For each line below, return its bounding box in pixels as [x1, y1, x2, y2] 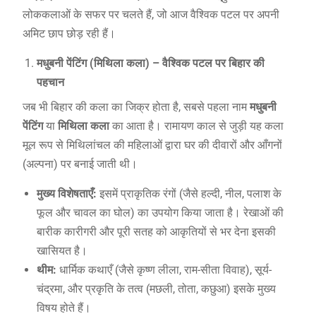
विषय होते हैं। [36, 300, 91, 315]
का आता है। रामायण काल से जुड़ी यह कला [109, 119, 284, 133]
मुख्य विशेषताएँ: [36, 186, 97, 200]
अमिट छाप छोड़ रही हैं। [22, 26, 116, 40]
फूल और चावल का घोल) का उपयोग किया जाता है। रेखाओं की [36, 205, 284, 219]
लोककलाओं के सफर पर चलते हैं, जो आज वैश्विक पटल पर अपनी [22, 7, 279, 21]
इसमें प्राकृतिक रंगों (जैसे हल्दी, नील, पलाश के [96, 186, 281, 200]
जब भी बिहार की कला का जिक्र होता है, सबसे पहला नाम [22, 99, 250, 114]
